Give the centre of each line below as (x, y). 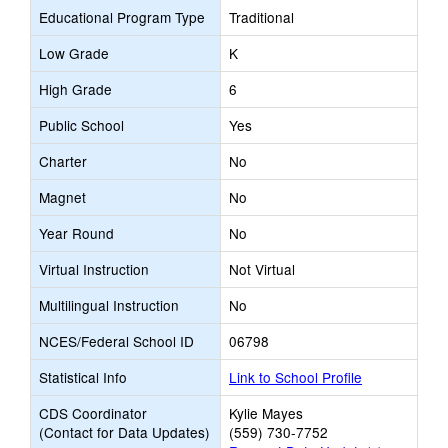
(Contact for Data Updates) (124, 432)
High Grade (75, 89)
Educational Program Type (122, 17)
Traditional (261, 17)
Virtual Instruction (94, 269)
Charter (63, 161)
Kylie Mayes (266, 413)
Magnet (62, 197)
